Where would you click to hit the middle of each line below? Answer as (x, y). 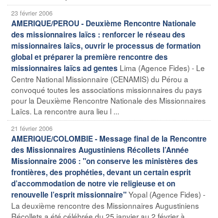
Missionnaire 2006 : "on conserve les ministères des (105, 161)
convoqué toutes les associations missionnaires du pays (107, 89)
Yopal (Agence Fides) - (167, 194)
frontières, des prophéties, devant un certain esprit (101, 172)
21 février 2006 (32, 128)
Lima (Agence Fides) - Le (162, 67)
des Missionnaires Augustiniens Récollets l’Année (100, 150)
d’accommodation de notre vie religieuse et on (93, 183)
